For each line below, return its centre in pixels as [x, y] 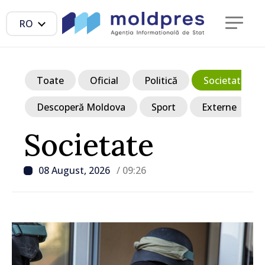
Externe [219, 107]
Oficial [104, 80]
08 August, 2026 [75, 170]
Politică [161, 80]
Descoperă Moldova [81, 107]
